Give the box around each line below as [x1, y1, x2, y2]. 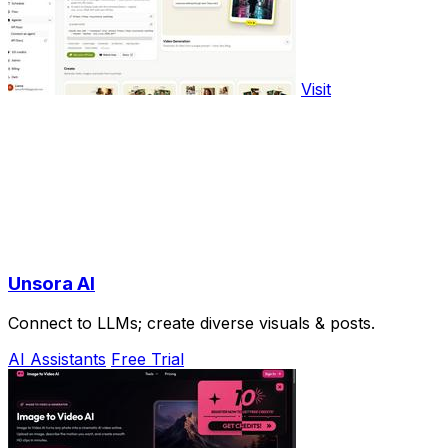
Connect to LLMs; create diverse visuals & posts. [8, 313, 375, 334]
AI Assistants [8, 349, 106, 370]
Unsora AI [8, 271, 95, 295]
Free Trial [111, 349, 184, 370]
